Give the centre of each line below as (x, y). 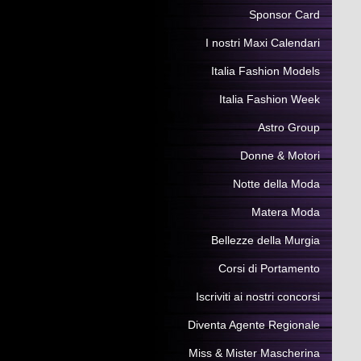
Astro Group (289, 127)
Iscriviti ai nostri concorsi (258, 297)
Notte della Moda (276, 184)
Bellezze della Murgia (266, 240)
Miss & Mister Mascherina (254, 353)
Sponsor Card (284, 15)
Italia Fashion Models (266, 71)
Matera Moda (286, 212)
